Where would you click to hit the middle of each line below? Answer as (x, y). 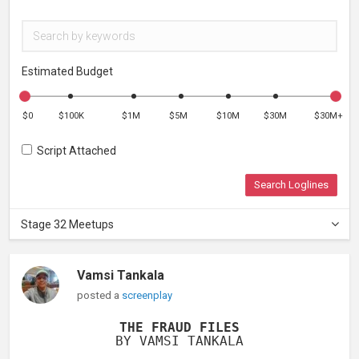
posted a (100, 295)
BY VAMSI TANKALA (179, 341)
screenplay (147, 295)
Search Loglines (291, 185)
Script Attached (74, 151)
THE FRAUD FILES (179, 327)
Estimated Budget (67, 71)
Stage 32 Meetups (67, 224)
